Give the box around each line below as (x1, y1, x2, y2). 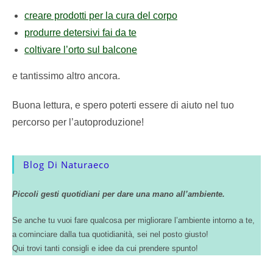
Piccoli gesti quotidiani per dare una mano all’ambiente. (12, 190, 225, 199)
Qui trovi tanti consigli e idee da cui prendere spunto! (12, 244, 198, 253)
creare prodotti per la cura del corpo (24, 10, 177, 21)
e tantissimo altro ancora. (12, 71, 120, 81)
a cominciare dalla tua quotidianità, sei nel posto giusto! (12, 230, 208, 239)
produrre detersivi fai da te (24, 27, 136, 38)
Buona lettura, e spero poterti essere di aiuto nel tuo (12, 100, 234, 110)
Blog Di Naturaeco (23, 158, 110, 171)
